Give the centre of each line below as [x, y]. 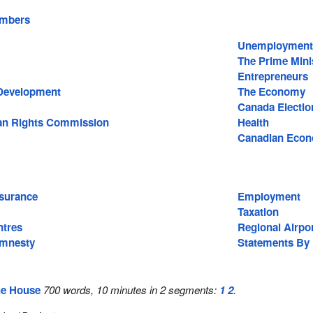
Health [253, 123]
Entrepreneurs [272, 77]
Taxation [258, 211]
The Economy [271, 92]
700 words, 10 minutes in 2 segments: [132, 290]
